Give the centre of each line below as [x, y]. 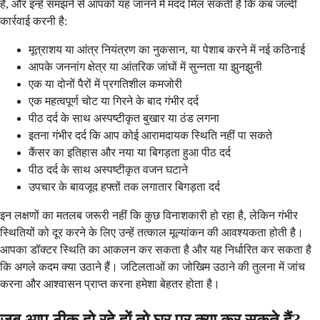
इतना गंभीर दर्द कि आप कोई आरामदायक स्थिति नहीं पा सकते [150, 136]
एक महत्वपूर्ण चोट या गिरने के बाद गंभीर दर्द [114, 101]
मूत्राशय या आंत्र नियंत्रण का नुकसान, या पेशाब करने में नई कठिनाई [167, 50]
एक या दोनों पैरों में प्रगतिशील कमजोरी [105, 84]
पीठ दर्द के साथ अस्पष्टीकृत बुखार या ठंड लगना [124, 119]
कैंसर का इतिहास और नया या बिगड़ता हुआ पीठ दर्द [130, 153]
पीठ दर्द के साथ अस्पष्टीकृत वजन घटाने [108, 170]
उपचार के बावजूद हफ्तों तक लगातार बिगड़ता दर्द [124, 187]
